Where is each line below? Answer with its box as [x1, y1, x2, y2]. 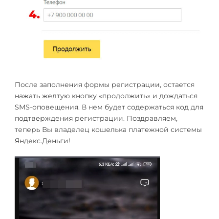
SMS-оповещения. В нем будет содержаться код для [15, 102, 203, 111]
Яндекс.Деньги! [15, 136, 70, 145]
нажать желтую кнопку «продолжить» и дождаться [15, 91, 197, 100]
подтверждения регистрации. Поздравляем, [15, 113, 177, 123]
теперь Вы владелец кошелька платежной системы [15, 125, 202, 134]
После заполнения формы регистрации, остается [15, 80, 195, 89]
